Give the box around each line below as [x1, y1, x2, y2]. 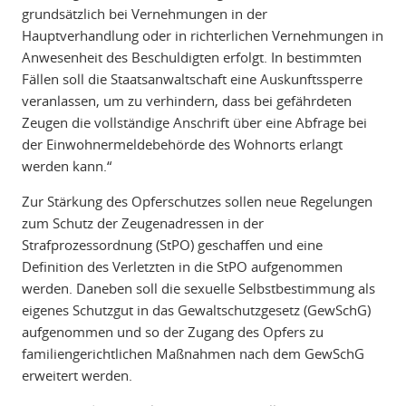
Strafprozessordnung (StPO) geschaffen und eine [21, 236, 323, 255]
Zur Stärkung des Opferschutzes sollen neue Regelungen [21, 192, 372, 211]
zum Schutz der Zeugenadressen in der [21, 214, 264, 233]
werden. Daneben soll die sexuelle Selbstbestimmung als [21, 279, 375, 298]
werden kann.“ [21, 157, 111, 176]
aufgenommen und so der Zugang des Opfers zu [21, 323, 324, 342]
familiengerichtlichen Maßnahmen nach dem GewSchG [21, 344, 364, 363]
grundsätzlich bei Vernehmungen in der [21, 5, 267, 24]
